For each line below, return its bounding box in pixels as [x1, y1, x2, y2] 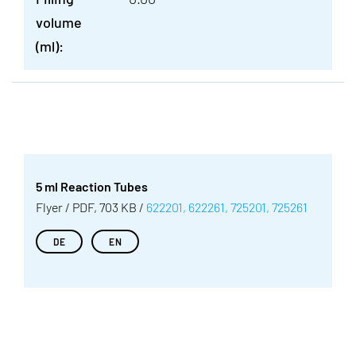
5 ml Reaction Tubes [36, 179, 148, 195]
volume [36, 14, 82, 32]
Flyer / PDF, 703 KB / [36, 199, 146, 215]
